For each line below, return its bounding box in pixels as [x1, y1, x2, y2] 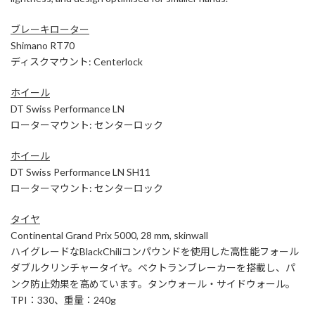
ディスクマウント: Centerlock [11, 55, 143, 67]
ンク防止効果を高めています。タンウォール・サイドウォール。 [11, 277, 295, 290]
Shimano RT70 [11, 39, 75, 51]
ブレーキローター [11, 22, 89, 35]
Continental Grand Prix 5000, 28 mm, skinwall [11, 229, 208, 241]
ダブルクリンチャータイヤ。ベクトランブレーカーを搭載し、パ [11, 261, 295, 274]
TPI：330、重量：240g [11, 293, 116, 306]
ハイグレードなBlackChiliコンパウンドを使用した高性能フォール [11, 245, 299, 257]
